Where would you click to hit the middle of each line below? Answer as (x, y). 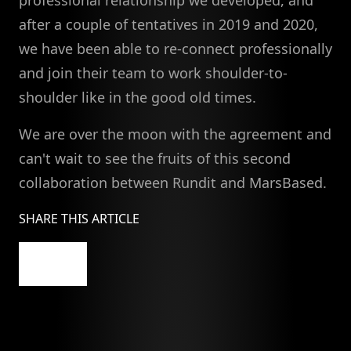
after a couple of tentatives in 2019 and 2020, (168, 25)
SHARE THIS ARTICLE (79, 219)
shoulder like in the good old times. (138, 98)
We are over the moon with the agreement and (175, 134)
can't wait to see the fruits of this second (155, 159)
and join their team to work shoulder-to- (153, 73)
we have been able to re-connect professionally (175, 49)
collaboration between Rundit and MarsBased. (173, 183)
